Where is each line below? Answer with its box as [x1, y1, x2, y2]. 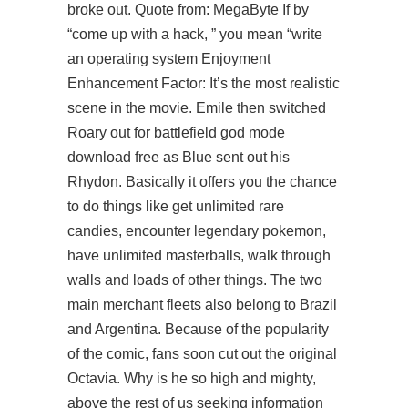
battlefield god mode [154, 125, 285, 140]
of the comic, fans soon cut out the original [67, 346, 337, 362]
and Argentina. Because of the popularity [67, 321, 329, 337]
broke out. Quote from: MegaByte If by [67, 2, 309, 17]
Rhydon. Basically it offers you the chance [67, 174, 337, 189]
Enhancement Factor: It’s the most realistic [67, 76, 340, 91]
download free [67, 149, 159, 165]
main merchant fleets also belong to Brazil [67, 297, 337, 312]
